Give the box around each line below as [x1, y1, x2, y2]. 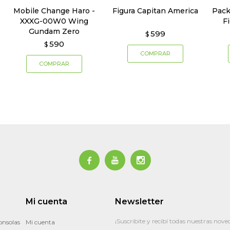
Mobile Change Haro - [13, 6, 95, 16]
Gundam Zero [29, 27, 80, 36]
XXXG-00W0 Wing [20, 16, 89, 26]
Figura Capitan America [112, 6, 198, 16]
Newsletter [115, 197, 164, 207]
